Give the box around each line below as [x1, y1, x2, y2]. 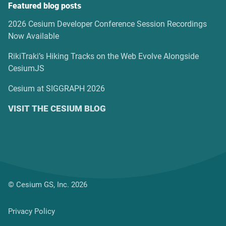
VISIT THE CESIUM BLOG [8, 103, 106, 114]
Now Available [8, 31, 59, 41]
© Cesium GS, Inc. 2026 [8, 180, 87, 189]
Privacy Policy [8, 207, 55, 216]
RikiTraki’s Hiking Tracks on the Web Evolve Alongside [8, 51, 199, 61]
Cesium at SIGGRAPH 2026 [8, 83, 105, 93]
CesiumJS [8, 63, 44, 73]
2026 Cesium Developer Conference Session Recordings [8, 19, 207, 29]
